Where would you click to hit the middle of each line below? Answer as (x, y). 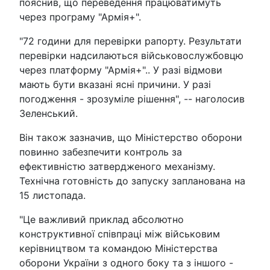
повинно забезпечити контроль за (101, 152)
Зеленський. (49, 113)
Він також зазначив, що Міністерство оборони (131, 137)
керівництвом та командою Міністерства (118, 248)
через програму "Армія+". (80, 17)
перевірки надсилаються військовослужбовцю (131, 55)
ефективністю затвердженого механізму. (117, 166)
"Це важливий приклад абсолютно (102, 219)
